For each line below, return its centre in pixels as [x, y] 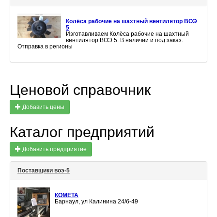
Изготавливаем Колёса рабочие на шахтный [127, 34]
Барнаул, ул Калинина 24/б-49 [96, 202]
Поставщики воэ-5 [44, 171]
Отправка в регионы [45, 47]
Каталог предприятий [82, 132]
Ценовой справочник [80, 90]
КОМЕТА [67, 195]
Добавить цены [43, 107]
